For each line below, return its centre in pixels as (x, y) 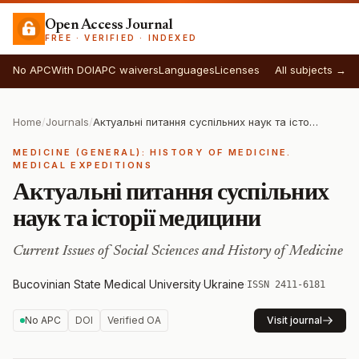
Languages (187, 70)
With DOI (73, 70)
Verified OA (134, 320)
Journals (67, 122)
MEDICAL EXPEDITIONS (83, 165)
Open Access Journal (109, 25)
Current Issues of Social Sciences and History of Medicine (178, 252)
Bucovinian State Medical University (107, 284)
